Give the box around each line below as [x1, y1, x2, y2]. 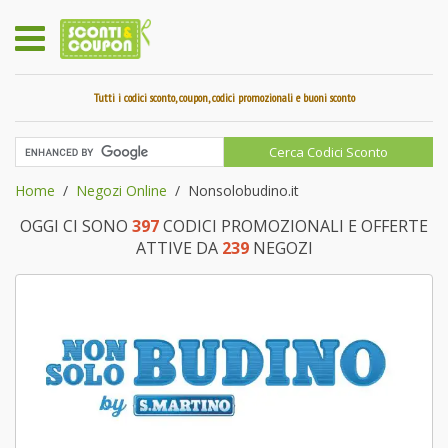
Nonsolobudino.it [188, 181, 299, 200]
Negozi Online [76, 181, 167, 200]
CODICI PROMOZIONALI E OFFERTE [159, 215, 428, 237]
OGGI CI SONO [20, 215, 132, 237]
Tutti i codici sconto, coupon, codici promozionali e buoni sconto [93, 90, 355, 105]
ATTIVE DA [135, 237, 222, 259]
